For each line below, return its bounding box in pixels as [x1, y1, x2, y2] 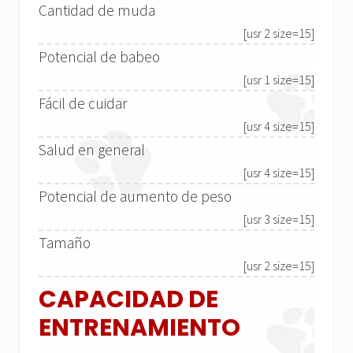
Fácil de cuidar [39, 94, 127, 113]
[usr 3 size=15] [243, 211, 314, 228]
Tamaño [39, 233, 91, 253]
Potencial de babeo [39, 47, 160, 67]
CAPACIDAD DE [39, 283, 218, 317]
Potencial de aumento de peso [39, 187, 232, 206]
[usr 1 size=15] [243, 72, 314, 88]
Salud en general [39, 140, 145, 160]
